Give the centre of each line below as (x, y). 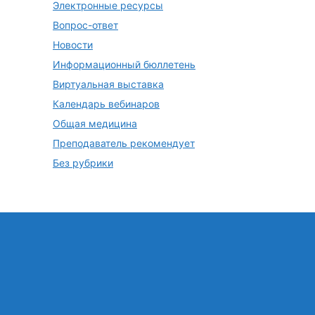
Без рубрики (83, 163)
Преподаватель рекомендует (124, 143)
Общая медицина (95, 124)
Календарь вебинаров (106, 104)
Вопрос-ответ (85, 25)
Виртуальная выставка (108, 84)
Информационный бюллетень (124, 65)
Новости (73, 45)
